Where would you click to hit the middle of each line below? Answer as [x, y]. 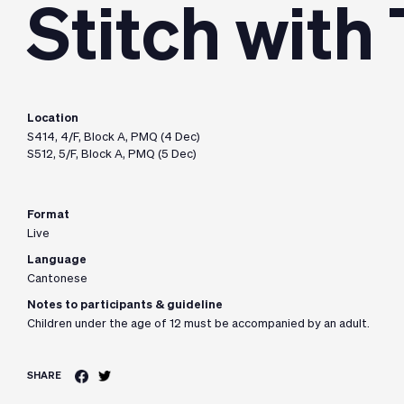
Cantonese [57, 279]
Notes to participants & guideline [125, 305]
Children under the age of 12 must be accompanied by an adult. [198, 324]
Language [57, 260]
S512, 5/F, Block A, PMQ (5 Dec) [112, 155]
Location [53, 119]
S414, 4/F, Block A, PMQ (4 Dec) [114, 138]
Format [48, 215]
